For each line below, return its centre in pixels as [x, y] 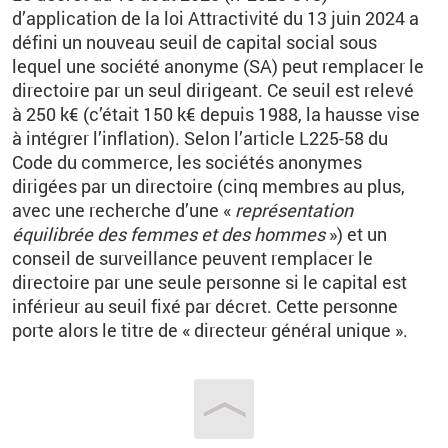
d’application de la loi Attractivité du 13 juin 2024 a [215, 18]
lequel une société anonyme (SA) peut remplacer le [218, 66]
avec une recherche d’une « [123, 210]
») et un [358, 234]
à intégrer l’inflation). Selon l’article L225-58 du [200, 138]
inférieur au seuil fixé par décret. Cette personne [205, 306]
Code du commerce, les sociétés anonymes [187, 162]
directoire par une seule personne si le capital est [209, 282]
